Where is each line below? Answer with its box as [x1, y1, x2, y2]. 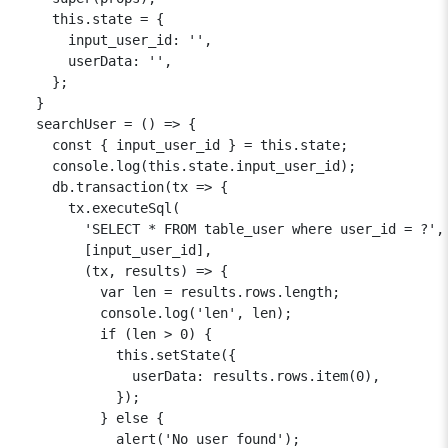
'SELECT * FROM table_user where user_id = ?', [20, 220, 444, 237]
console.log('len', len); [20, 304, 292, 321]
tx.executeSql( [20, 199, 180, 216]
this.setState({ [20, 346, 236, 363]
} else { [20, 409, 164, 426]
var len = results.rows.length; [20, 283, 340, 300]
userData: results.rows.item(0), [20, 367, 380, 384]
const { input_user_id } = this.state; [20, 136, 348, 153]
